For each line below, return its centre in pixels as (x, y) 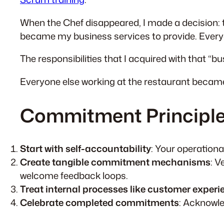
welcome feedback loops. (74, 176)
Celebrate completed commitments (99, 203)
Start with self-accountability (85, 149)
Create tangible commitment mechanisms (115, 162)
